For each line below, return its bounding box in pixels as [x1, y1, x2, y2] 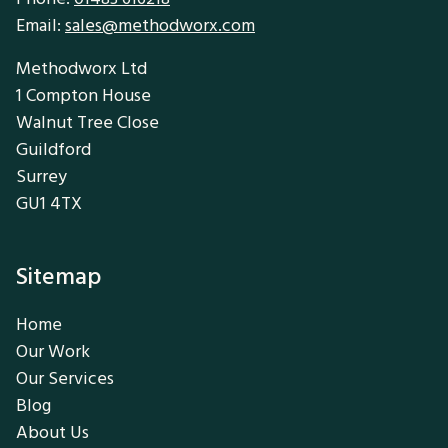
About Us [16, 420, 89, 446]
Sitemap [16, 260, 101, 295]
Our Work [16, 339, 90, 365]
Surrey [16, 164, 67, 190]
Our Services [16, 366, 114, 392]
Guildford [16, 137, 91, 163]
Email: [16, 13, 65, 39]
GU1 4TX [16, 191, 82, 217]
